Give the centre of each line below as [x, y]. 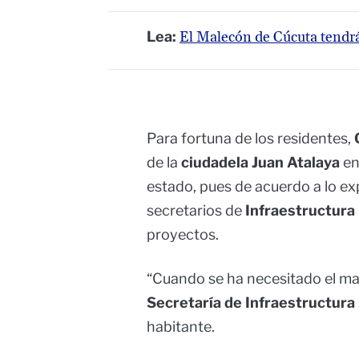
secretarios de [196, 211]
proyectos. [183, 235]
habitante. [181, 327]
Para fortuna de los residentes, [250, 139]
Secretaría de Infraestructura [251, 303]
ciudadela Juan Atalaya [260, 163]
